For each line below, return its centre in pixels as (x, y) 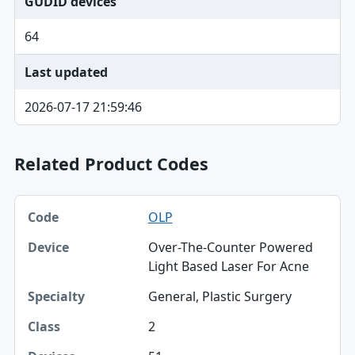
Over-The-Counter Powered (230, 247)
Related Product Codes (111, 164)
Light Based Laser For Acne (228, 266)
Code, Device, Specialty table (98, 204)
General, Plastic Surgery (219, 296)
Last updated (66, 72)
